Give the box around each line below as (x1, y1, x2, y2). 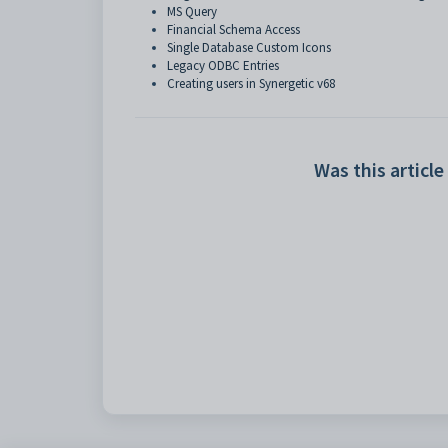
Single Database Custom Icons (167, 39, 331, 56)
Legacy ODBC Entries (167, 57, 279, 74)
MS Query (167, 3, 217, 20)
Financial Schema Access (167, 21, 300, 38)
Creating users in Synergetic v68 (167, 75, 335, 92)
